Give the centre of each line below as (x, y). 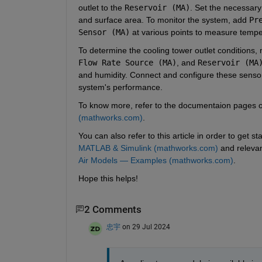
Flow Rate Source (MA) (127, 62)
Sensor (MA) (104, 32)
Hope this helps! (108, 178)
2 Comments (113, 209)
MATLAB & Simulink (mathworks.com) (148, 148)
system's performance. (120, 87)
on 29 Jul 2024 (146, 227)
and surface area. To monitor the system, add (163, 20)
